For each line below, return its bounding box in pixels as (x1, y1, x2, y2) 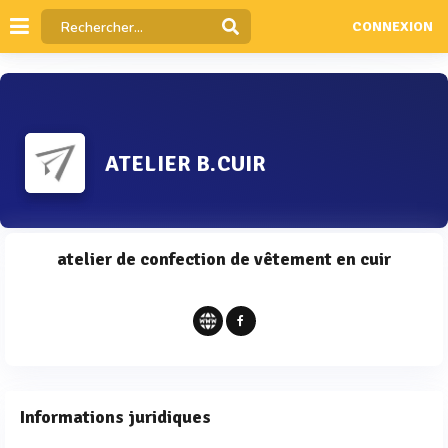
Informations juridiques (20, 406, 211, 428)
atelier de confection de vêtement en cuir (57, 248, 391, 270)
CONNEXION (351, 18, 433, 36)
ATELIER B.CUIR (105, 150, 267, 177)
